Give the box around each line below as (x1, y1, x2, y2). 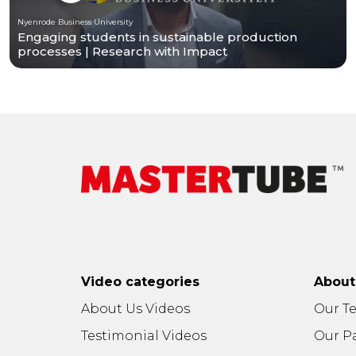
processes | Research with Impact (17, 43, 227, 59)
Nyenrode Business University (17, 16, 133, 27)
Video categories (81, 273, 199, 289)
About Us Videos (81, 300, 190, 316)
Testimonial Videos (81, 327, 207, 343)
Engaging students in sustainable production (17, 29, 297, 44)
